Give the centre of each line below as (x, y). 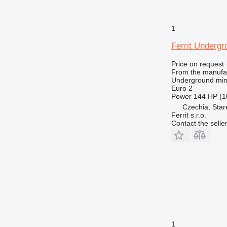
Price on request (197, 64)
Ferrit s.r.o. (188, 115)
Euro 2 (182, 88)
